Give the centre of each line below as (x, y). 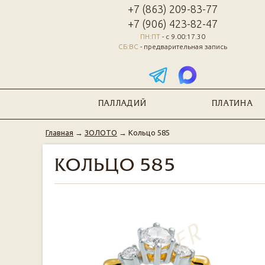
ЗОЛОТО (101, 132)
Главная (59, 132)
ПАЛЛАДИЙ (122, 104)
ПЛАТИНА (232, 104)
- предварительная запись (183, 46)
